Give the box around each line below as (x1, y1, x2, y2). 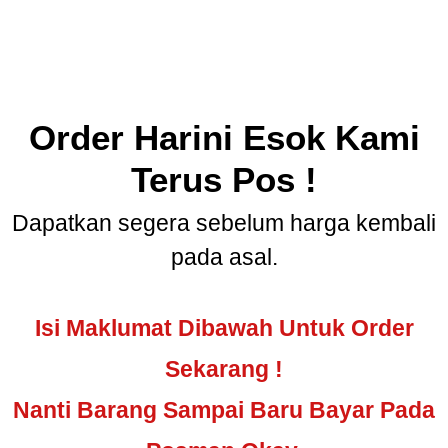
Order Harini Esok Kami (28, 118, 420, 158)
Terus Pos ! (131, 160, 317, 200)
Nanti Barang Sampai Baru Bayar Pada (13, 397, 435, 424)
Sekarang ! (165, 356, 283, 383)
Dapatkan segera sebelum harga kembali (12, 209, 436, 236)
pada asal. (170, 243, 278, 270)
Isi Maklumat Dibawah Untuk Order (34, 315, 414, 342)
